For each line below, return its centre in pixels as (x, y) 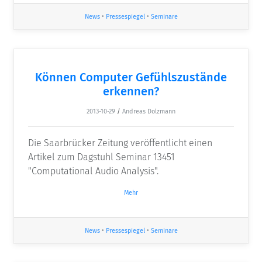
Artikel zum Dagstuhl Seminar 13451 (101, 157)
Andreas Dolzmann (149, 111)
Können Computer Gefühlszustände (131, 77)
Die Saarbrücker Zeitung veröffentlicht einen (120, 143)
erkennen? (131, 91)
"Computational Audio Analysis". (93, 171)
